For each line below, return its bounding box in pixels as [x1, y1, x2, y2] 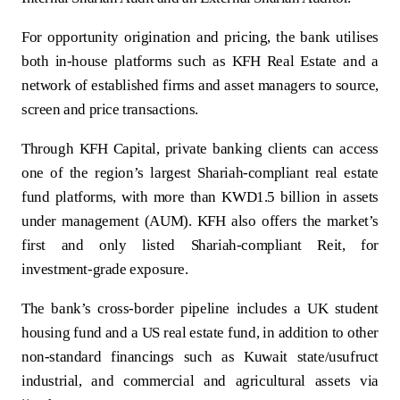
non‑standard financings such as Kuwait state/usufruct [21, 347, 379, 365]
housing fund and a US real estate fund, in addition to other [21, 323, 379, 341]
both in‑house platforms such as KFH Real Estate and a [21, 52, 379, 70]
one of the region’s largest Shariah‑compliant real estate [21, 163, 379, 181]
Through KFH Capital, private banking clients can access [21, 139, 379, 157]
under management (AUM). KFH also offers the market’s [21, 212, 379, 229]
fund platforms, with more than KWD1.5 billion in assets [21, 187, 379, 205]
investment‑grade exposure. [21, 260, 188, 278]
